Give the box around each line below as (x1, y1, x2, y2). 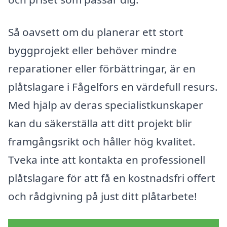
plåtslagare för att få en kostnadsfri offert (8, 170, 215, 185)
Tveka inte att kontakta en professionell (8, 152, 205, 167)
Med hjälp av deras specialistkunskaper (8, 97, 203, 112)
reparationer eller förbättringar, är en (8, 61, 196, 75)
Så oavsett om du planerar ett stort (8, 24, 183, 39)
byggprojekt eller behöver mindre (8, 43, 177, 57)
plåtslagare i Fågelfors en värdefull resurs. (8, 79, 218, 94)
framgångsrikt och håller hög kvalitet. (8, 134, 196, 148)
